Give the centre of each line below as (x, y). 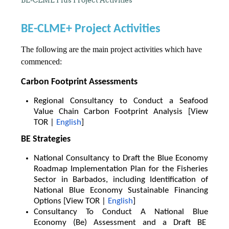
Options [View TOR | (71, 201)
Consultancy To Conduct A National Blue (121, 212)
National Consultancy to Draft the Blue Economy (121, 158)
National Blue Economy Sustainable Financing (121, 190)
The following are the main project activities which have (112, 49)
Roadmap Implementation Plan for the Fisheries (121, 169)
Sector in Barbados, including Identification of (121, 179)
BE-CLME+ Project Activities (91, 29)
